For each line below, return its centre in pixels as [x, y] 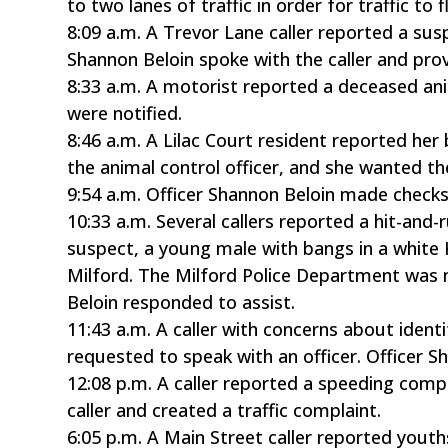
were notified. [125, 112]
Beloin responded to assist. [181, 301]
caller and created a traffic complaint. [224, 409]
